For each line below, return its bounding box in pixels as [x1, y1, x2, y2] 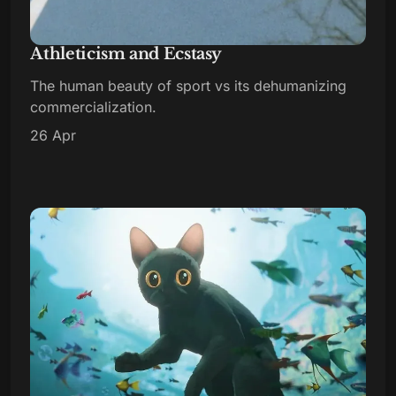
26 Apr [30, 126, 77, 144]
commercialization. [30, 97, 157, 116]
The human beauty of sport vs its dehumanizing [30, 76, 347, 95]
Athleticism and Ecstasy [30, 43, 223, 64]
